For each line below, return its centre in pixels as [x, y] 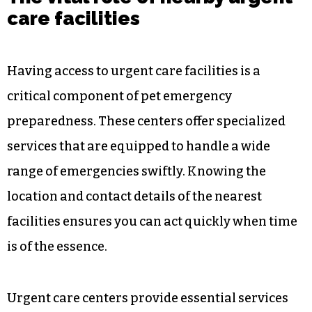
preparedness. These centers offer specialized [146, 296]
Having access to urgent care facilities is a [134, 245]
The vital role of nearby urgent [150, 171]
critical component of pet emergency [119, 271]
